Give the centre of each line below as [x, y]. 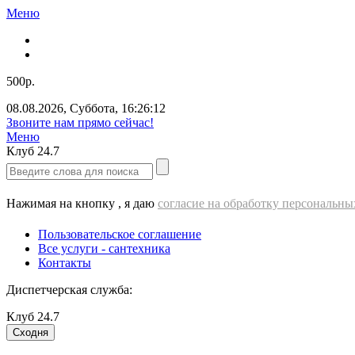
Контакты [65, 263]
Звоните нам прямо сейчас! [80, 122]
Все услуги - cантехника [104, 248]
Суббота [92, 108]
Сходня [31, 332]
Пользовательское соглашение [120, 234]
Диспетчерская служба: [69, 290]
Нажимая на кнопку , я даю [82, 203]
